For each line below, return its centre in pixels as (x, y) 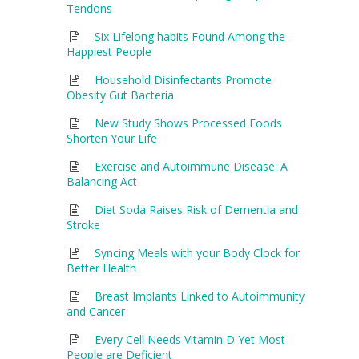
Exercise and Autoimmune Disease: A (192, 166)
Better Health (101, 268)
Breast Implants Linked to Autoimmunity (200, 296)
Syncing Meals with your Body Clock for (198, 252)
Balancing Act (101, 181)
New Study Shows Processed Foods (189, 123)
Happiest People (109, 51)
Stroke (83, 224)
